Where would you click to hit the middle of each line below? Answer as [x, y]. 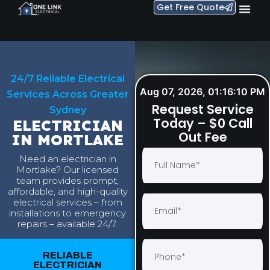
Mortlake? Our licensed [67, 170]
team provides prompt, [67, 181]
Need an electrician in [67, 159]
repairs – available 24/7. [67, 224]
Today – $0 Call [202, 123]
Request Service [202, 109]
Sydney [67, 110]
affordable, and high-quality [67, 192]
